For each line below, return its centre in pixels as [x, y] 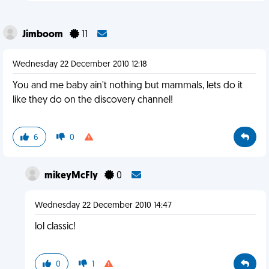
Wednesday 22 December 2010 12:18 [80, 65]
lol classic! [55, 227]
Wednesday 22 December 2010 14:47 [103, 206]
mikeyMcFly [72, 176]
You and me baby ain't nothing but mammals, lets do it [128, 86]
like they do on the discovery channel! [93, 100]
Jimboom [44, 35]
